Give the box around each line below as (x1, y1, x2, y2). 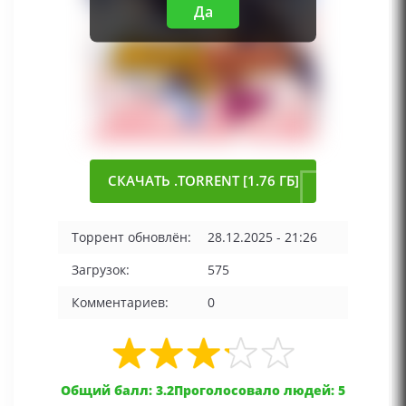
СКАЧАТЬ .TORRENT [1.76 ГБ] (107, 172, 299, 189)
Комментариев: (72, 294, 169, 311)
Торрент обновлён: (72, 228, 191, 246)
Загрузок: (72, 261, 130, 278)
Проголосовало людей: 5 (174, 382, 345, 399)
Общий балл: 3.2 (61, 382, 174, 399)
